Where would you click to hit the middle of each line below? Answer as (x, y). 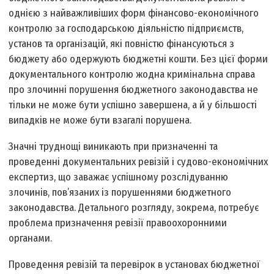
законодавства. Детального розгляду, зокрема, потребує (134, 208)
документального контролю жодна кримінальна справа (132, 75)
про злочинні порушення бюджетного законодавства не (134, 90)
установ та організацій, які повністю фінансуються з (122, 44)
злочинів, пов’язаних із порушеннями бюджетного (120, 193)
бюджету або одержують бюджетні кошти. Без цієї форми (139, 59)
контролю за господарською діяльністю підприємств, (126, 29)
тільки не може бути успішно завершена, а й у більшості (133, 105)
